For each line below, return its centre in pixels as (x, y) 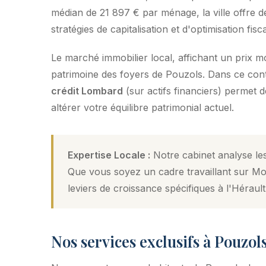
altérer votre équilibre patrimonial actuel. (142, 107)
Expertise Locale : (109, 155)
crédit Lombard (87, 91)
